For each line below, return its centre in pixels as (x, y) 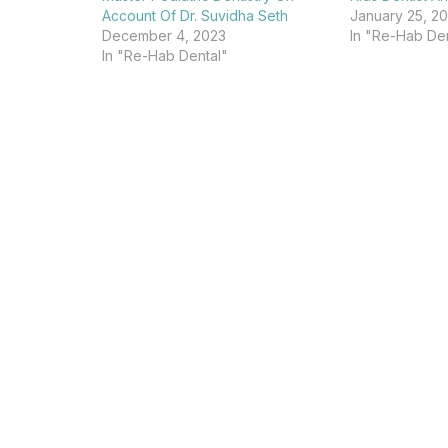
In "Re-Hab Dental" (165, 55)
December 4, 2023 (164, 35)
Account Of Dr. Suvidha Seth (195, 15)
